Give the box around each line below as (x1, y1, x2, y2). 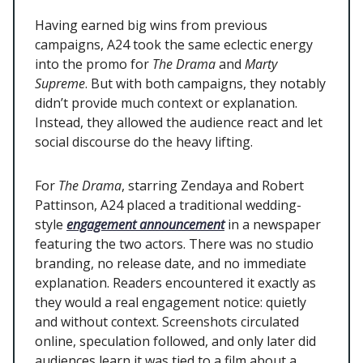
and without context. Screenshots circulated (35, 313, 299, 331)
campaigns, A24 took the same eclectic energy (35, 36, 313, 54)
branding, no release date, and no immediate (35, 254, 306, 273)
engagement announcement (66, 216, 224, 234)
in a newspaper (224, 216, 321, 234)
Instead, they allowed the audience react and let (35, 113, 322, 132)
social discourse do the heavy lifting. (35, 133, 256, 152)
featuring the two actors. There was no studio (35, 235, 314, 254)
